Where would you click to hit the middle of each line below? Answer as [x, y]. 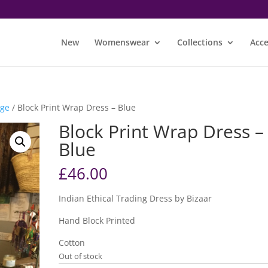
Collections [200, 42]
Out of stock [81, 256]
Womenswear [122, 42]
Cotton [72, 243]
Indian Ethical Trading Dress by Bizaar [135, 198]
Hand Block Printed [97, 220]
